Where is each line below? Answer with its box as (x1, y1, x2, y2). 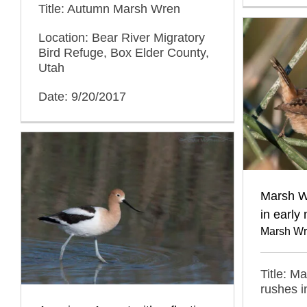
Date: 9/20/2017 (38, 89, 126, 103)
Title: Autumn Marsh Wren (38, 1, 180, 16)
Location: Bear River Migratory (38, 30, 205, 45)
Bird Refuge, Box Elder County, (38, 45, 209, 60)
